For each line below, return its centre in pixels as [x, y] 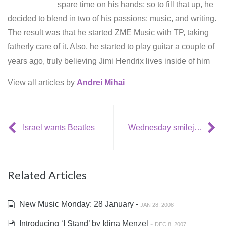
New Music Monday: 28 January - [79, 204]
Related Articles [47, 175]
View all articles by [42, 82]
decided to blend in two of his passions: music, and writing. [112, 18]
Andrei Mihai [101, 82]
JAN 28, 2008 [157, 205]
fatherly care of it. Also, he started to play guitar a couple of [111, 47]
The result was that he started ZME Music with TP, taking [108, 33]
